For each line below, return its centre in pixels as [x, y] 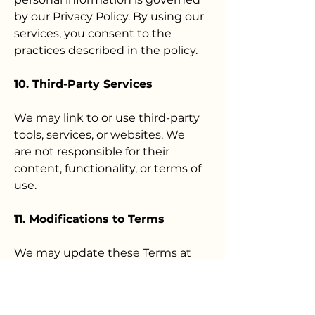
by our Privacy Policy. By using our [109, 17]
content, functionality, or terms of [108, 168]
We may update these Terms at [103, 253]
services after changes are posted [108, 287]
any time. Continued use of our [101, 270]
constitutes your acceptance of [102, 303]
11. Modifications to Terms [89, 219]
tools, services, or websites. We [99, 135]
